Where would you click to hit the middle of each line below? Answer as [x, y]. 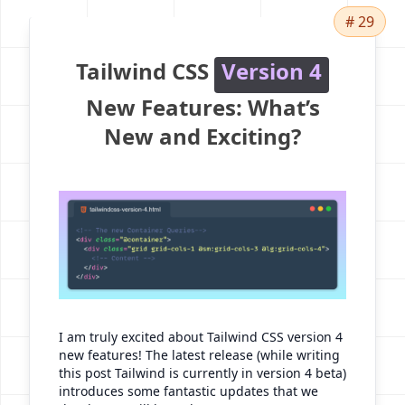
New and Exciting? [202, 137]
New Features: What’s [202, 108]
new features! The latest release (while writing [199, 355]
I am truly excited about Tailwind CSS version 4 [201, 337]
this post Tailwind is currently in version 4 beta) [202, 373]
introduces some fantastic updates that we [188, 391]
